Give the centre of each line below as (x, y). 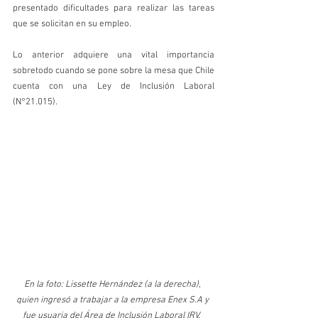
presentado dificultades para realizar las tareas (114, 9)
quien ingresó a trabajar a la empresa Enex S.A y (114, 300)
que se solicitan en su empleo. (73, 24)
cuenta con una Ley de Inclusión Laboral (114, 87)
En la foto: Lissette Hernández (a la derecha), (114, 284)
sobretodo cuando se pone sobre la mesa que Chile (114, 71)
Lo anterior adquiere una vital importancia (114, 56)
